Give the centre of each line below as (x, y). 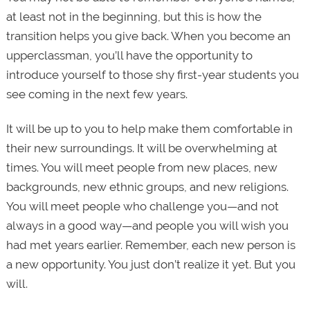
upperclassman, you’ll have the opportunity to (129, 55)
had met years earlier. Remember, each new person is (151, 245)
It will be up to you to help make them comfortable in (149, 128)
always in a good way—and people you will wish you (147, 225)
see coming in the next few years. (97, 94)
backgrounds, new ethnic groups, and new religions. (147, 186)
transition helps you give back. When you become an (148, 36)
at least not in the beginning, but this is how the (134, 16)
